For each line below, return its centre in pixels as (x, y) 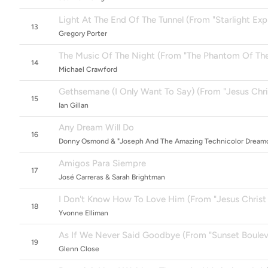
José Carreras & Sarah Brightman (112, 177)
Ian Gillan (74, 105)
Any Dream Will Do (96, 127)
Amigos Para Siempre (102, 163)
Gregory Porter (83, 33)
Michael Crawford (88, 69)
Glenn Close (79, 249)
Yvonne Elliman (83, 213)
